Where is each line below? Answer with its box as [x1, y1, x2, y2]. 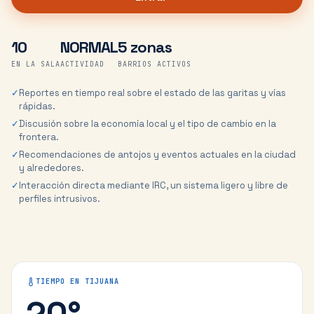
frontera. [19, 131, 59, 143]
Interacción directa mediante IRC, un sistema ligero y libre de [19, 179, 288, 191]
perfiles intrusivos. [19, 193, 100, 205]
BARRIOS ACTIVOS [118, 60, 191, 69]
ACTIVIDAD [60, 60, 104, 69]
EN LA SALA [11, 60, 60, 69]
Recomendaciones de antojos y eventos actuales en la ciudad [19, 149, 296, 161]
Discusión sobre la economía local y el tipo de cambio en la [19, 118, 276, 130]
